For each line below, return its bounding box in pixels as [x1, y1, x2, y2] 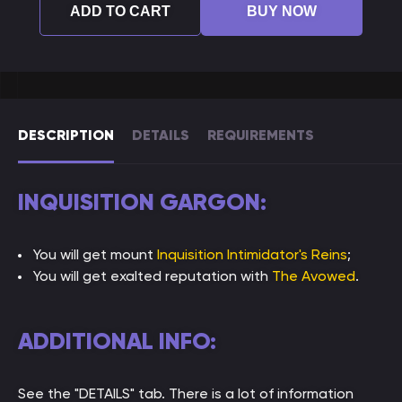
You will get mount [33, 246, 157, 263]
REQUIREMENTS [207, 126, 314, 144]
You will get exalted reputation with [33, 267, 272, 284]
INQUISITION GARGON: [18, 188, 267, 216]
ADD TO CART [70, 4, 170, 19]
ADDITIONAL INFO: [18, 327, 216, 355]
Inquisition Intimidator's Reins [157, 246, 347, 263]
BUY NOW [247, 4, 317, 19]
